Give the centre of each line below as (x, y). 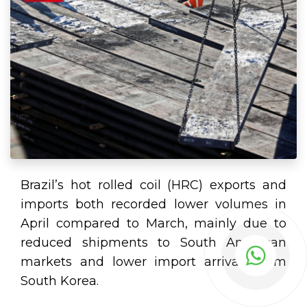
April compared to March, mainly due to (153, 223)
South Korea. (60, 281)
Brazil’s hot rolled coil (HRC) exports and (153, 185)
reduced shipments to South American (153, 242)
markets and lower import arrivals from (153, 261)
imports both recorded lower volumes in (153, 204)
